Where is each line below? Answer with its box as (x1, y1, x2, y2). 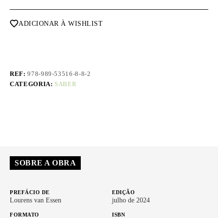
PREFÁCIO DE (10, 189, 50, 195)
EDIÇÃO (112, 189, 135, 195)
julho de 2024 (112, 196, 150, 204)
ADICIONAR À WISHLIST (18, 19, 103, 27)
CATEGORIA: (10, 80, 55, 88)
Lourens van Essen (10, 196, 61, 204)
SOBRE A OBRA (15, 158, 76, 167)
